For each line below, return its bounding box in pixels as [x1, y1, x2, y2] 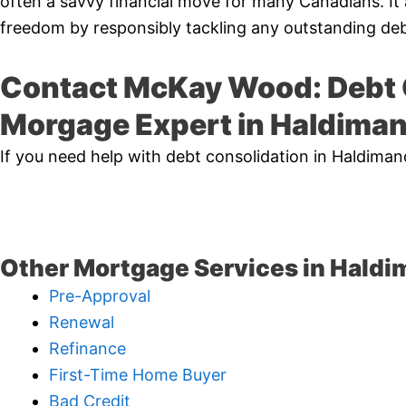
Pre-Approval [49, 286, 150, 306]
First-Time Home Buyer [49, 365, 227, 385]
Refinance [49, 339, 126, 359]
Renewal [49, 313, 114, 333]
